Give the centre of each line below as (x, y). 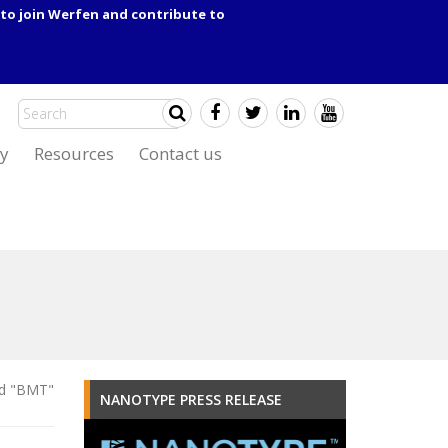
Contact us (180, 153)
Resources (74, 153)
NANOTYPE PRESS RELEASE (190, 400)
